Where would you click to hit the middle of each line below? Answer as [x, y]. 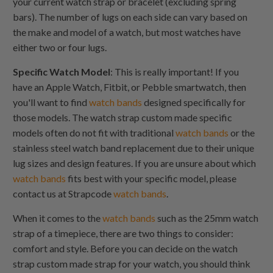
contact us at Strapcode [63, 193]
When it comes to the [58, 218]
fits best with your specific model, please [151, 178]
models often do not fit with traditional [94, 132]
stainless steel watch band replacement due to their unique [134, 147]
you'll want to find [51, 102]
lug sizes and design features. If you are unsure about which [135, 163]
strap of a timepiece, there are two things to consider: [123, 233]
